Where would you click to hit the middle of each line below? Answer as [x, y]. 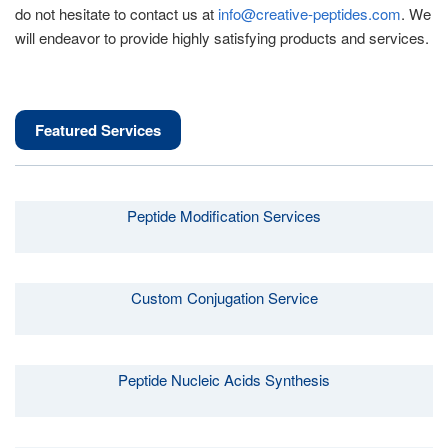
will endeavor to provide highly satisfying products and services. [222, 37]
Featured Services [98, 130]
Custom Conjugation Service [224, 297]
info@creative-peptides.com [309, 13]
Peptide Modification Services [224, 215]
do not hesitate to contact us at [116, 13]
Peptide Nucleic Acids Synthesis [224, 379]
